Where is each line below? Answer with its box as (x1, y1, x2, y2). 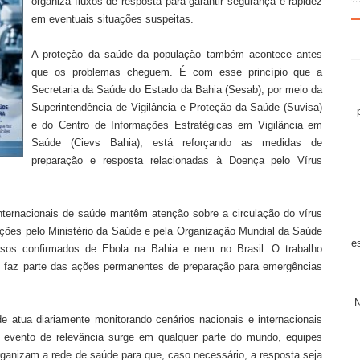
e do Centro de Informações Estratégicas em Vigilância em (31, 118, 323, 131)
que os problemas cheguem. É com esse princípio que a (31, 65, 323, 78)
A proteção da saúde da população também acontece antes (31, 47, 323, 60)
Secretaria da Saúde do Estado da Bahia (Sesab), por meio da (31, 83, 323, 96)
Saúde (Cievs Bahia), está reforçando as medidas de (31, 136, 323, 149)
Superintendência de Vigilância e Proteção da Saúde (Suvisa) (31, 100, 323, 113)
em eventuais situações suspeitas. (31, 12, 194, 25)
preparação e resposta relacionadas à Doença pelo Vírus (31, 153, 323, 166)
